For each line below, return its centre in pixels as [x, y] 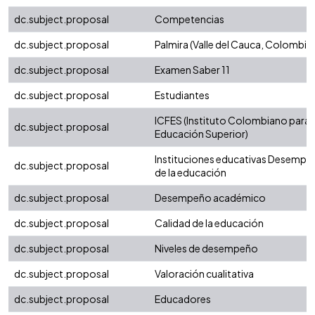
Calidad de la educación [209, 223]
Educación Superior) [201, 134]
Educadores [183, 299]
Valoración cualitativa [204, 274]
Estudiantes [182, 95]
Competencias [189, 19]
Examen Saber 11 [192, 70]
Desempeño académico [210, 198]
